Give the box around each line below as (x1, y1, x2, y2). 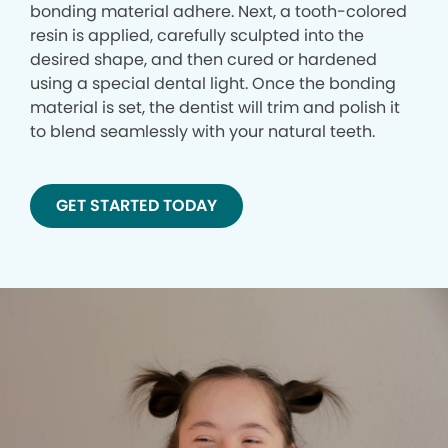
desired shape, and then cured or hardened (30, 47, 377, 71)
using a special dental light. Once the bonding (30, 71, 396, 95)
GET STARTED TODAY (56, 193, 217, 217)
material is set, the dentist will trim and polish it (30, 95, 400, 119)
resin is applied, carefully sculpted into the (30, 23, 364, 47)
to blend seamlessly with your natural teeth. (30, 119, 375, 143)
